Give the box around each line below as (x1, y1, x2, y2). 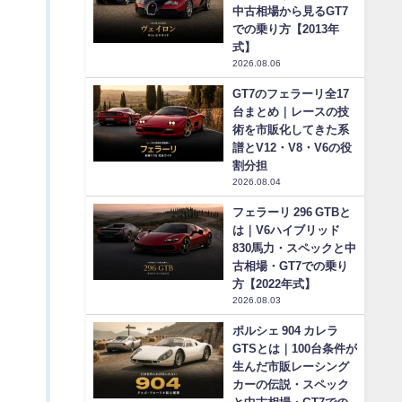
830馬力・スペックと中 (232, 242, 356, 255)
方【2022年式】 (232, 278, 316, 291)
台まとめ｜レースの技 (232, 106, 349, 118)
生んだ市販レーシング (232, 361, 349, 373)
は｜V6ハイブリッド (232, 224, 340, 237)
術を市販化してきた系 (232, 124, 349, 136)
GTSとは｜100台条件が (232, 343, 357, 355)
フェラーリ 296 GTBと (232, 206, 351, 219)
